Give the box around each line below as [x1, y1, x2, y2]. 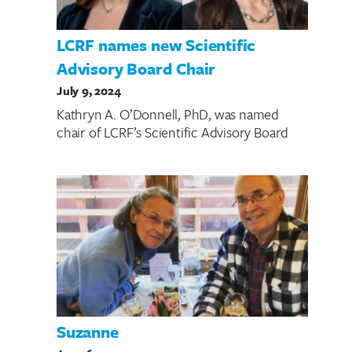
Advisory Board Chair [57, 57, 216, 81]
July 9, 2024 [57, 82, 121, 100]
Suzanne [57, 320, 119, 343]
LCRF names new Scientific [57, 33, 256, 57]
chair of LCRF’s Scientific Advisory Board [57, 121, 289, 142]
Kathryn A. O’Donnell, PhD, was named [57, 103, 280, 124]
